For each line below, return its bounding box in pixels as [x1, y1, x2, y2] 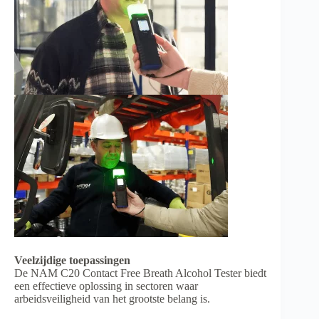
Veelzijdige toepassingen [14, 253, 130, 266]
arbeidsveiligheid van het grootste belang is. [14, 292, 210, 305]
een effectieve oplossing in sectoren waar [14, 279, 198, 292]
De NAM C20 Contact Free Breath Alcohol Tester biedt [14, 266, 266, 279]
